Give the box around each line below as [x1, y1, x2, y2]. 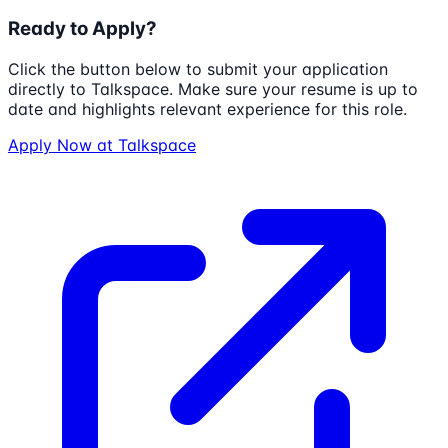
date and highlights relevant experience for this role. [8, 99, 407, 120]
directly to [8, 79, 91, 100]
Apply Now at [8, 135, 118, 156]
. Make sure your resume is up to [169, 79, 418, 100]
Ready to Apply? [8, 17, 157, 41]
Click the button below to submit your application [8, 59, 388, 80]
